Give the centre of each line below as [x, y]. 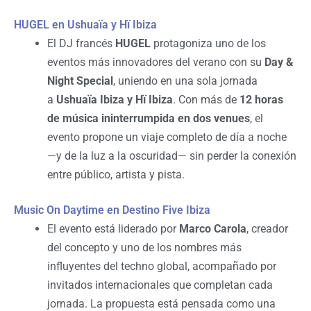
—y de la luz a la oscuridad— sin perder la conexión [172, 156]
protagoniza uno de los [208, 44]
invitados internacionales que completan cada [160, 285]
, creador [267, 229]
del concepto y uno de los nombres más [144, 248]
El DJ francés [81, 44]
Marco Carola [213, 229]
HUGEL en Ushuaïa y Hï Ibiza [85, 25]
